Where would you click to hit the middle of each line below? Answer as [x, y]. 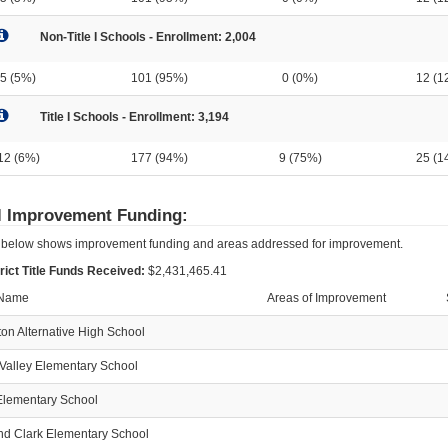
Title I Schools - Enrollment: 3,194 [134, 116]
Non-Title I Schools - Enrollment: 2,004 [147, 36]
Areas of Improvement [326, 297]
